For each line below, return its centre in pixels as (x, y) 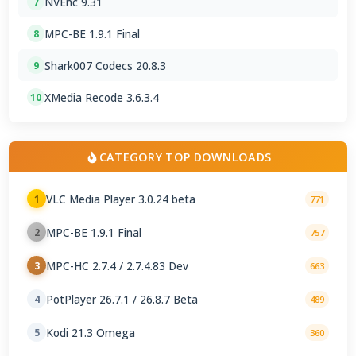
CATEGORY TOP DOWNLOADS (185, 157)
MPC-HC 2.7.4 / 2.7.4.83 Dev (118, 265)
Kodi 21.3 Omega (91, 332)
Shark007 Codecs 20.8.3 (106, 65)
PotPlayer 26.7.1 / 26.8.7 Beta (122, 299)
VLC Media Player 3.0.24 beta (121, 199)
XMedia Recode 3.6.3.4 (102, 97)
